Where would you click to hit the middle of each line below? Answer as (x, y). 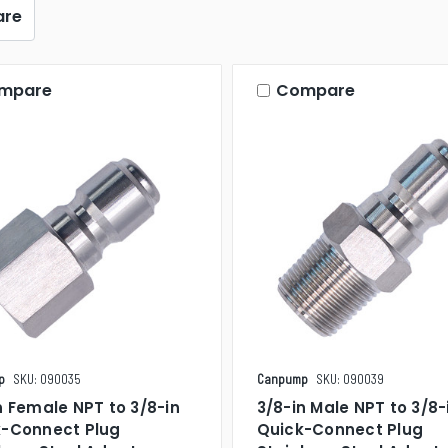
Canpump (282, 378)
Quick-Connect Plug (340, 429)
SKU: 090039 (349, 378)
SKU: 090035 (47, 378)
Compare (315, 90)
